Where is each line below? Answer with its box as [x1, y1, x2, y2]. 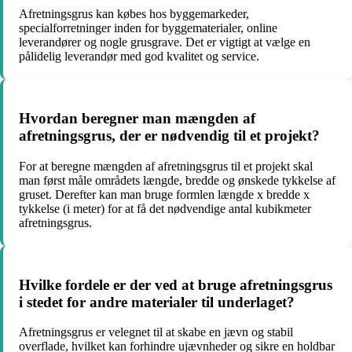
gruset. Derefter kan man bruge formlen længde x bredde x [19, 187, 310, 201]
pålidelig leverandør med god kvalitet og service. [19, 49, 259, 64]
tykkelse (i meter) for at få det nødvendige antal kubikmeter [19, 201, 311, 215]
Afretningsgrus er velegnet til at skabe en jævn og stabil [19, 325, 293, 339]
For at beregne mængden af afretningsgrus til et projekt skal [19, 159, 313, 173]
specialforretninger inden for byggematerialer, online [19, 21, 277, 35]
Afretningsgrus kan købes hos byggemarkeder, [19, 7, 249, 21]
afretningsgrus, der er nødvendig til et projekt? [19, 127, 320, 145]
